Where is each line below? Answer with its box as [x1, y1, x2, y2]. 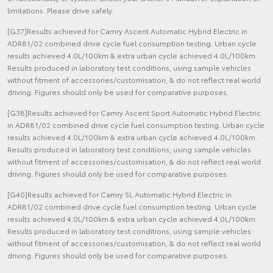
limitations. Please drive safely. [7, 5, 113, 16]
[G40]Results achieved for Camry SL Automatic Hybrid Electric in [7, 189, 232, 200]
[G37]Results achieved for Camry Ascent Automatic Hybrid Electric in [7, 26, 247, 37]
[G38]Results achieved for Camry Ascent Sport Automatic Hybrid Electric [7, 107, 261, 118]
